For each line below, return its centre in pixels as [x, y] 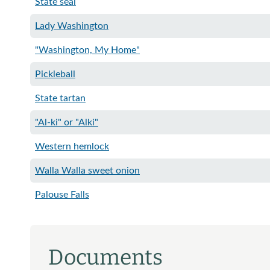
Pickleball [55, 74]
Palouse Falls [62, 195]
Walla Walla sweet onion [87, 171]
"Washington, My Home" [87, 50]
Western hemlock [72, 146]
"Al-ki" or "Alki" [67, 122]
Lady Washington [72, 26]
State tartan [60, 98]
